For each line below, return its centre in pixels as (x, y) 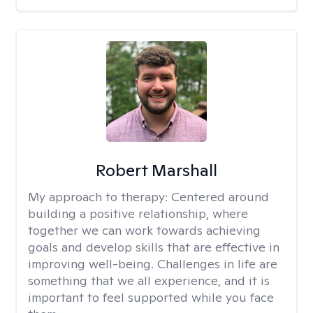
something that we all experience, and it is (149, 281)
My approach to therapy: (100, 197)
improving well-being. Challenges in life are (153, 264)
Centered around (220, 197)
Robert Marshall (156, 170)
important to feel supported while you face (151, 297)
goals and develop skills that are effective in (154, 247)
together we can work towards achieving (144, 230)
